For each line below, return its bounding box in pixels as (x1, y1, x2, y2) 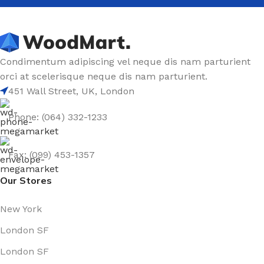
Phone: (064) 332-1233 (8, 111, 107, 123)
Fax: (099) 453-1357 (8, 149, 95, 160)
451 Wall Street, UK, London (8, 85, 134, 97)
